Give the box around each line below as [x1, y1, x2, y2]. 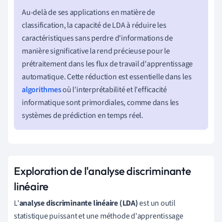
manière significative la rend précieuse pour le [22, 45, 170, 56]
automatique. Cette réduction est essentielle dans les [22, 71, 192, 82]
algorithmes [22, 84, 61, 95]
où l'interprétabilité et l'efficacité [61, 84, 167, 95]
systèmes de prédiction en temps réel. [22, 110, 143, 121]
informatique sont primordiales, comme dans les [22, 97, 179, 108]
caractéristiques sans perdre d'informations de [22, 32, 173, 44]
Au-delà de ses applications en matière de [22, 6, 155, 18]
